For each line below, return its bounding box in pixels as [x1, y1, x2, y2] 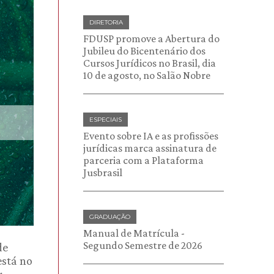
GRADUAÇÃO [89, 213, 130, 221]
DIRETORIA [89, 18, 123, 26]
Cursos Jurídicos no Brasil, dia [83, 57, 216, 69]
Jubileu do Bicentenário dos [83, 45, 206, 57]
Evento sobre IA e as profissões [83, 130, 218, 142]
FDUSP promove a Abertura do [83, 32, 220, 45]
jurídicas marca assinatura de [83, 142, 217, 154]
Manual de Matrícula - [83, 227, 185, 239]
